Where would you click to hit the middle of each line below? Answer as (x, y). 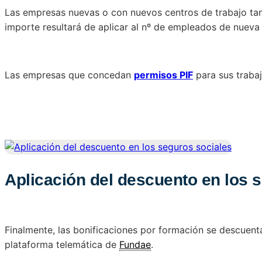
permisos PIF (163, 75)
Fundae (135, 244)
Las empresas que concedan (69, 75)
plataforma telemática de (62, 244)
